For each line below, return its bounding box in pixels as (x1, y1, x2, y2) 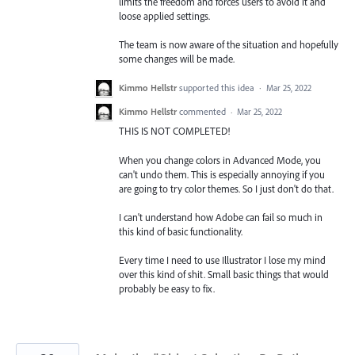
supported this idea (179, 82, 257, 94)
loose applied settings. (119, 10, 210, 23)
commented (179, 105, 228, 118)
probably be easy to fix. (119, 282, 215, 295)
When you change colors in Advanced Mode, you (119, 153, 321, 166)
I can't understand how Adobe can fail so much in (119, 210, 323, 223)
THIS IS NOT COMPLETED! (119, 124, 230, 138)
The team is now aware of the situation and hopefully (119, 38, 338, 52)
